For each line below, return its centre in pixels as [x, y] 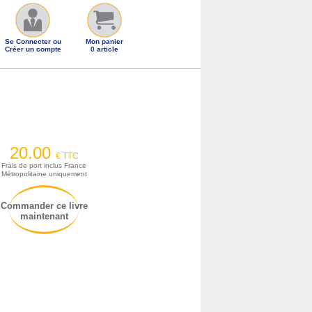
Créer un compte [33, 49]
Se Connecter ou [33, 41]
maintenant [44, 216]
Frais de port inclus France [44, 165]
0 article [104, 49]
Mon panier [104, 41]
